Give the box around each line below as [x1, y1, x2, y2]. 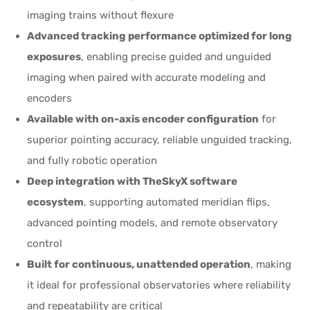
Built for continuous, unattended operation [27, 257, 251, 271]
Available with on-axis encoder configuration [27, 112, 259, 125]
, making [250, 257, 292, 271]
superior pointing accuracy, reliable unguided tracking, [27, 133, 293, 146]
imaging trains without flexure [27, 8, 174, 21]
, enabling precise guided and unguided [81, 50, 272, 63]
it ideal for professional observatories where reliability [27, 278, 291, 291]
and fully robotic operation [27, 154, 158, 167]
